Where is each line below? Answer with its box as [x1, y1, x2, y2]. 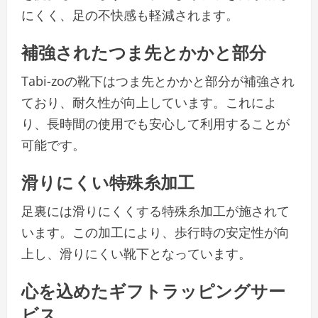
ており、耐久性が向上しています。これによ [21, 94, 277, 111]
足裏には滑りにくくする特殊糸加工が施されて [21, 202, 290, 220]
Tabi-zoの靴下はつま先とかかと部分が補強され [21, 72, 295, 90]
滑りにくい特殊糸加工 [21, 168, 194, 194]
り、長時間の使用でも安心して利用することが [21, 115, 290, 133]
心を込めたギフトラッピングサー [21, 277, 285, 303]
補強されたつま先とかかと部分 [21, 38, 266, 65]
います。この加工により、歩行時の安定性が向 [21, 224, 290, 241]
